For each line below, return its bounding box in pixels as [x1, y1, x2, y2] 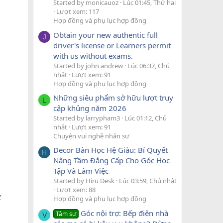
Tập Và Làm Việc [53, 166, 109, 176]
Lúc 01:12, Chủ [124, 113, 167, 122]
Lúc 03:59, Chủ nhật [119, 176, 177, 186]
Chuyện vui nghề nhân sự [53, 131, 129, 140]
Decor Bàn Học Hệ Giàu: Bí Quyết [53, 145, 168, 155]
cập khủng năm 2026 [53, 103, 126, 113]
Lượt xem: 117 [56, 7, 99, 16]
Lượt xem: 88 [56, 185, 96, 195]
